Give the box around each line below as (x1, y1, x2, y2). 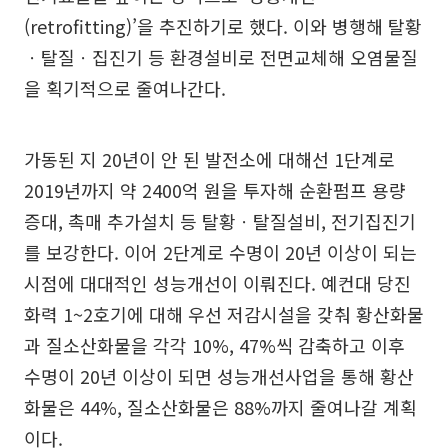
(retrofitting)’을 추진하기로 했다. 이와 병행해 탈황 (24, 13, 422, 39)
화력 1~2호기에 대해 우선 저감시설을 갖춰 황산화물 (24, 301, 424, 327)
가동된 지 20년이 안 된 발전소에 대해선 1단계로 (24, 146, 395, 172)
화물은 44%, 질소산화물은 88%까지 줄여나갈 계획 (24, 394, 417, 420)
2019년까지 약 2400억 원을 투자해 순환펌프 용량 (24, 177, 406, 203)
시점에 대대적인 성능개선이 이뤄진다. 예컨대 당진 (24, 270, 411, 296)
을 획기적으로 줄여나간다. (24, 75, 226, 101)
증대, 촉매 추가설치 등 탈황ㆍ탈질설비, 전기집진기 (24, 208, 416, 234)
